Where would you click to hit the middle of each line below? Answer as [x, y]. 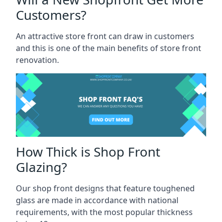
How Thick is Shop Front [88, 151]
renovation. [37, 60]
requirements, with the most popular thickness [104, 212]
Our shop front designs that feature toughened [105, 188]
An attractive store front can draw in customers [105, 36]
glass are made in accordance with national [97, 200]
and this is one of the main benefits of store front [109, 48]
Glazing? [41, 167]
